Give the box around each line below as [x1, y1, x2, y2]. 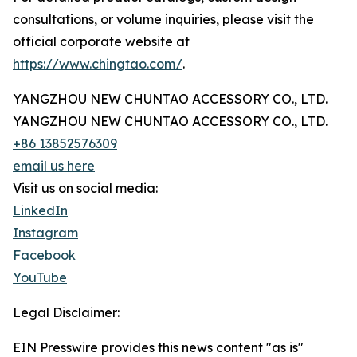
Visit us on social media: [13, 180, 158, 196]
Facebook [13, 247, 76, 263]
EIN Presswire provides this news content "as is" [13, 339, 304, 355]
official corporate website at [13, 33, 190, 49]
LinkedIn [13, 202, 68, 218]
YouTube [13, 269, 67, 285]
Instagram [13, 225, 78, 241]
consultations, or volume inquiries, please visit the [13, 11, 314, 27]
